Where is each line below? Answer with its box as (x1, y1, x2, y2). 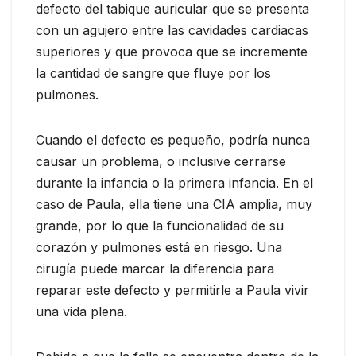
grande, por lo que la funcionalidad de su (36, 217, 284, 234)
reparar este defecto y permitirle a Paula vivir (36, 281, 309, 298)
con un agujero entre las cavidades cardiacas (36, 21, 308, 38)
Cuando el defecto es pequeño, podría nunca (36, 131, 310, 148)
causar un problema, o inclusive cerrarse (36, 153, 286, 169)
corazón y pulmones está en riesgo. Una (36, 238, 282, 255)
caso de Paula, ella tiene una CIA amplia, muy (36, 195, 312, 212)
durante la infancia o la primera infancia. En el (36, 174, 313, 191)
